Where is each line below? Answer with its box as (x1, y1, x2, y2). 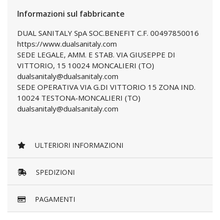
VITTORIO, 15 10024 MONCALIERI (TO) (17, 60, 154, 70)
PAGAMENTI (33, 194, 75, 204)
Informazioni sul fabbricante (17, 8, 125, 19)
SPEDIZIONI (34, 167, 75, 177)
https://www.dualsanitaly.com (17, 39, 117, 49)
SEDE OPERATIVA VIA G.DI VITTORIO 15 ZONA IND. (17, 82, 195, 92)
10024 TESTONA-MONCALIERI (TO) (17, 93, 140, 103)
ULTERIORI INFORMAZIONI (33, 140, 123, 150)
